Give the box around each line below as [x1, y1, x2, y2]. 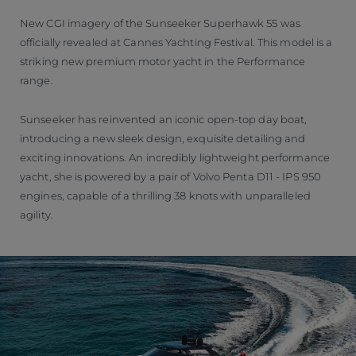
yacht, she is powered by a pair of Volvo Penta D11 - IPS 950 [20, 169, 322, 183]
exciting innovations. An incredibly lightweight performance [20, 150, 330, 164]
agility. [20, 207, 53, 221]
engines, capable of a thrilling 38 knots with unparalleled [20, 188, 311, 202]
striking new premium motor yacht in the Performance [20, 54, 306, 68]
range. [20, 73, 53, 87]
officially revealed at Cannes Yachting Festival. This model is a [20, 35, 333, 48]
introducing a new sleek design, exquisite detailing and [20, 131, 306, 145]
